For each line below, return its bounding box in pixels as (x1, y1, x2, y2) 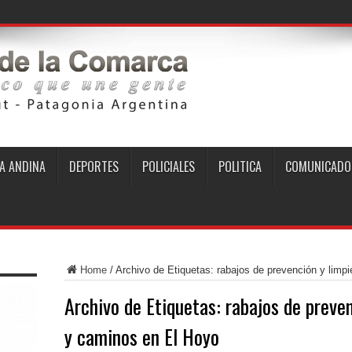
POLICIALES (141, 157, 195, 176)
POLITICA (218, 157, 262, 176)
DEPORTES (68, 157, 119, 176)
